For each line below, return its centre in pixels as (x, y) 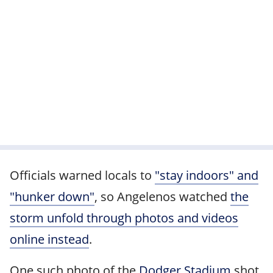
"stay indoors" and (207, 175)
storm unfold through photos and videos (124, 218)
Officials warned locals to (82, 175)
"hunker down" (52, 197)
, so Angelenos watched (162, 197)
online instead (49, 239)
